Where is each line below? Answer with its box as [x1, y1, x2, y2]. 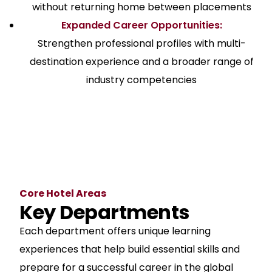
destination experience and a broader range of [29, 55, 254, 69]
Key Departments [19, 199, 189, 226]
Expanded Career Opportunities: [61, 18, 222, 33]
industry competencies [86, 73, 197, 87]
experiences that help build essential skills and [19, 242, 240, 257]
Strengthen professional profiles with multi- [37, 36, 246, 51]
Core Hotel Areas [19, 186, 106, 201]
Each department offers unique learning [19, 224, 211, 239]
